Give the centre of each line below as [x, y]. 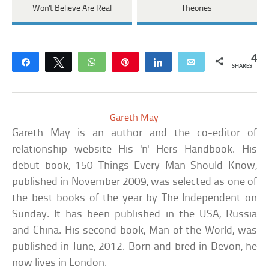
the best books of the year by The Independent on [134, 199]
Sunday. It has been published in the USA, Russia [134, 215]
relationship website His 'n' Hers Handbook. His [134, 150]
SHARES [242, 67]
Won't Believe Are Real [72, 9]
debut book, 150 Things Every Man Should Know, [134, 166]
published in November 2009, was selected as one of [134, 183]
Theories [197, 9]
